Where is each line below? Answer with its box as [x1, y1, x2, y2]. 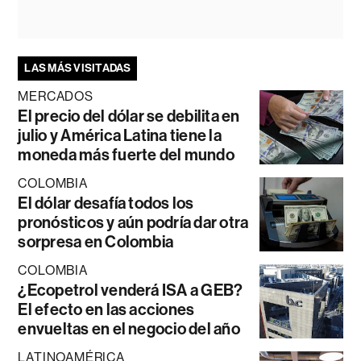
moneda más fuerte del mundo [18, 144, 234, 164]
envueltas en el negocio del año [18, 318, 240, 338]
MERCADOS [18, 88, 93, 104]
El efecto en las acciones [18, 299, 195, 319]
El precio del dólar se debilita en [18, 106, 240, 126]
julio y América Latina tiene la [18, 125, 222, 145]
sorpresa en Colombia [18, 231, 174, 251]
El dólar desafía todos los [18, 193, 194, 213]
